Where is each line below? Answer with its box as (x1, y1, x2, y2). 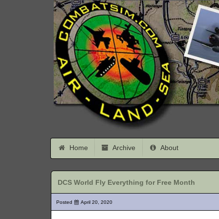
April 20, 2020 (81, 199, 113, 205)
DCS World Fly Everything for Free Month (58, 178, 196, 186)
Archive (111, 143, 136, 152)
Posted (56, 199, 74, 205)
